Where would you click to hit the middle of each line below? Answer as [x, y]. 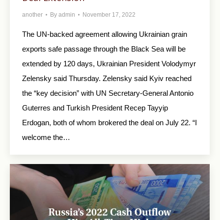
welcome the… [46, 137]
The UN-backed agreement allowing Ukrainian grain [105, 34]
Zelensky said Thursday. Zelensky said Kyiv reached [107, 78]
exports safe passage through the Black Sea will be [104, 49]
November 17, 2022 [109, 14]
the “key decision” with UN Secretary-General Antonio [108, 93]
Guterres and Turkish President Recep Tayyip [95, 108]
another [32, 14]
